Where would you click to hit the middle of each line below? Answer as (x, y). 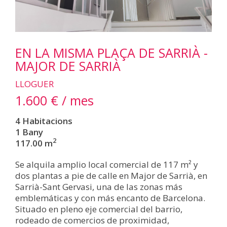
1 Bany (29, 132)
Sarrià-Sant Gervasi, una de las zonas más (99, 186)
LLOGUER (34, 84)
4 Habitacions (44, 121)
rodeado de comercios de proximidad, (92, 220)
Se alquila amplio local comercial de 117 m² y (107, 164)
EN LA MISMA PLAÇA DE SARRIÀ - (111, 52)
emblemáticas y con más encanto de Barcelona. (110, 198)
